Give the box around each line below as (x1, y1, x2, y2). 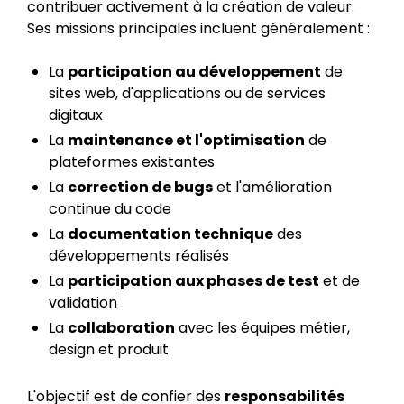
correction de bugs (68, 177, 213, 197)
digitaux (49, 105, 103, 125)
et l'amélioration (213, 177, 332, 197)
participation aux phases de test (68, 271, 319, 291)
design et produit (49, 339, 169, 360)
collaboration (68, 317, 175, 338)
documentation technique (68, 224, 273, 244)
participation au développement (68, 61, 321, 82)
